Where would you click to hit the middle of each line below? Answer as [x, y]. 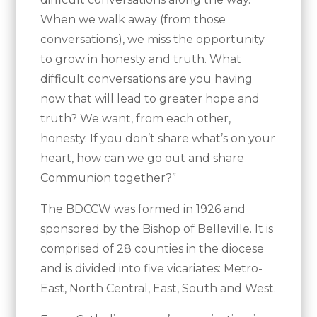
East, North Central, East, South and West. [158, 289]
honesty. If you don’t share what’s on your [158, 139]
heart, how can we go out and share [143, 158]
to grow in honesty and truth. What [141, 59]
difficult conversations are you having [147, 79]
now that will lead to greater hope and [150, 99]
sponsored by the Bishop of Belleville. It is [157, 229]
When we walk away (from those [133, 20]
